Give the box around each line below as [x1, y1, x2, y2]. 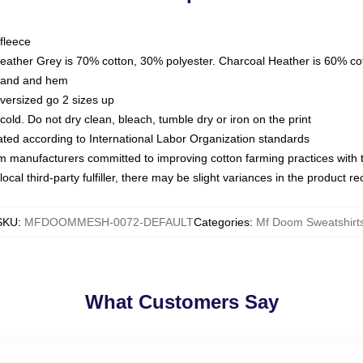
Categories [193, 216, 250, 228]
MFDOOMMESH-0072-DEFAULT [23, 216, 194, 228]
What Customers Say [84, 291, 279, 313]
